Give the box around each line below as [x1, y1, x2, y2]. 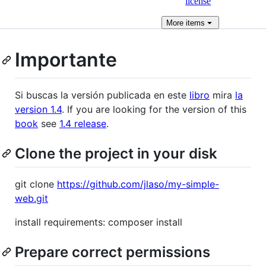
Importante [15, 48, 117, 71]
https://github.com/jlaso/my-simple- [57, 178, 219, 190]
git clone [15, 178, 57, 190]
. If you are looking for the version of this [62, 103, 246, 115]
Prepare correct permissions [15, 243, 210, 261]
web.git [15, 192, 48, 204]
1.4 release [59, 117, 106, 129]
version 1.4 [15, 103, 62, 115]
